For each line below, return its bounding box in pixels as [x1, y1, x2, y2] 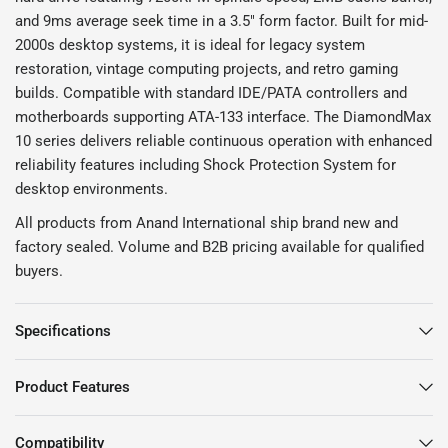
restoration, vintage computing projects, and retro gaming [15, 59, 399, 78]
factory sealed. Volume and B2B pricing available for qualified [15, 237, 425, 256]
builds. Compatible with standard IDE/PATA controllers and [15, 83, 408, 102]
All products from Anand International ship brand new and [15, 213, 399, 232]
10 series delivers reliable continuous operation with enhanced [15, 131, 433, 150]
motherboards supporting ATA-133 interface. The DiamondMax [15, 107, 432, 126]
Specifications [15, 321, 111, 340]
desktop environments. [15, 179, 169, 198]
